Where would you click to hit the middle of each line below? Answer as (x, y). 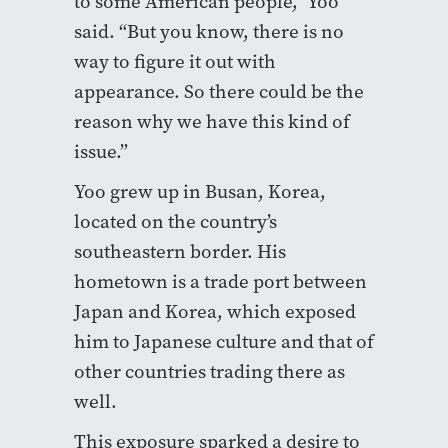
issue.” (101, 151)
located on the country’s (175, 221)
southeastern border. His (180, 251)
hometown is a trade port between (220, 281)
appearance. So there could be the (219, 91)
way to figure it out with (175, 61)
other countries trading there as (209, 371)
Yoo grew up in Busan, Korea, (200, 191)
